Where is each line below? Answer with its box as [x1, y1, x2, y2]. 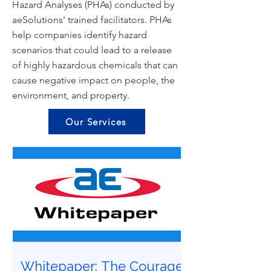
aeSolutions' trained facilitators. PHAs [12, 14, 172, 25]
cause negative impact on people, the [12, 74, 175, 86]
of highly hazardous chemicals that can [12, 59, 178, 71]
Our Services [65, 116, 126, 128]
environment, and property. [12, 90, 129, 101]
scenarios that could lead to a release [12, 44, 172, 56]
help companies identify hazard [12, 29, 147, 41]
